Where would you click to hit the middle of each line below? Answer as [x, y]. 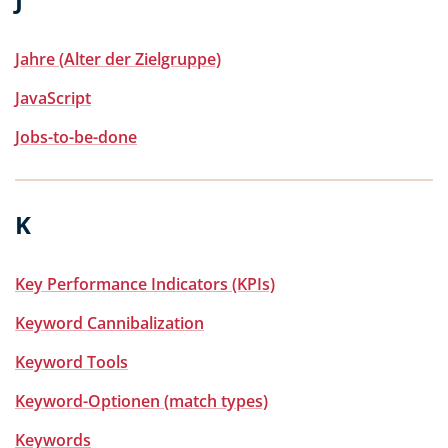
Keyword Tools [71, 362]
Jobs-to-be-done [76, 137]
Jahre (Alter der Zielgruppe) [118, 59]
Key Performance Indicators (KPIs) [145, 284]
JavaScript [53, 98]
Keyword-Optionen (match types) [141, 401]
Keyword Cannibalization [109, 323]
